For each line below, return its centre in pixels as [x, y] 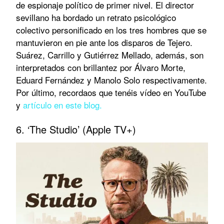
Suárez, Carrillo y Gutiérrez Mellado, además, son [110, 54]
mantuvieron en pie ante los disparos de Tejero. [104, 42]
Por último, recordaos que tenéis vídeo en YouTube [111, 92]
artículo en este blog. [62, 104]
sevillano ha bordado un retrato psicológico [96, 17]
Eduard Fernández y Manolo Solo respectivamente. [111, 79]
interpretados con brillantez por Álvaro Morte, [101, 67]
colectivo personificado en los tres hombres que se [111, 29]
